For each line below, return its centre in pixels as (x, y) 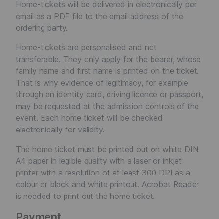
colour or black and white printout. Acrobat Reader (107, 184)
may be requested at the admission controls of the (107, 106)
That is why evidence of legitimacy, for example (102, 83)
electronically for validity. (60, 130)
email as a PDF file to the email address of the (99, 16)
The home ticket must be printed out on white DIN (107, 149)
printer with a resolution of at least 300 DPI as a (103, 173)
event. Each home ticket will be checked (89, 118)
